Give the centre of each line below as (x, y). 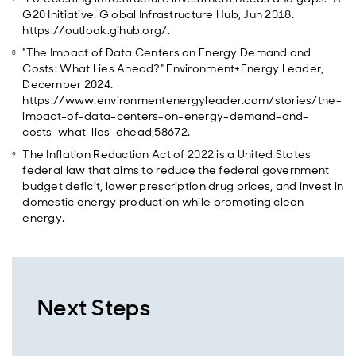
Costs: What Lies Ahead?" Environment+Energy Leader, (173, 68)
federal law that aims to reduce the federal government (176, 170)
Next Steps (94, 308)
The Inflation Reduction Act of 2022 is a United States (167, 154)
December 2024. (68, 84)
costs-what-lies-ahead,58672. (106, 132)
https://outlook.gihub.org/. (96, 30)
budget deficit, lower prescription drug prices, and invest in (183, 186)
